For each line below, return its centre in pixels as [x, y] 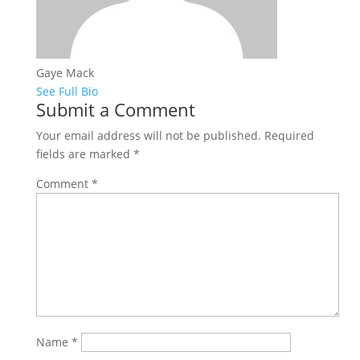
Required [289, 135]
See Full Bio [67, 91]
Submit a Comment [115, 109]
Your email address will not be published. [148, 135]
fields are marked [84, 154]
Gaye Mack [65, 73]
